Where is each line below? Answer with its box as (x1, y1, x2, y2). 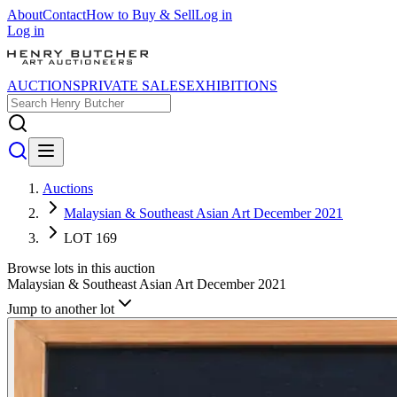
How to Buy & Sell (86, 7, 195, 22)
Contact (43, 7, 86, 22)
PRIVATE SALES (81, 78, 186, 93)
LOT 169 (64, 230, 117, 245)
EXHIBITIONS (186, 78, 277, 93)
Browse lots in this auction (7, 261, 155, 276)
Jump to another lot (7, 301, 114, 316)
